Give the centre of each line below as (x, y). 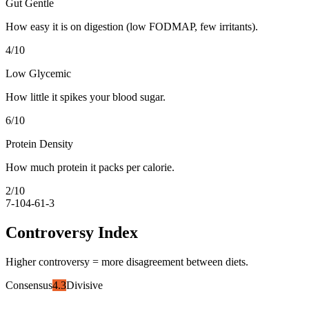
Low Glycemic (38, 73)
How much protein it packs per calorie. (90, 167)
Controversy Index (72, 232)
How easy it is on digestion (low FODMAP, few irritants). (132, 26)
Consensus (29, 285)
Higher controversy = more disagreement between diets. (127, 261)
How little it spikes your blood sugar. (86, 97)
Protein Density (39, 143)
